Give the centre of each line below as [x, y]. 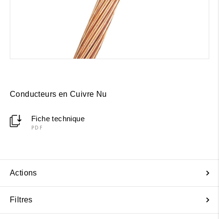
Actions [23, 173]
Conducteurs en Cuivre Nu [58, 94]
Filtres [21, 199]
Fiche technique [58, 118]
